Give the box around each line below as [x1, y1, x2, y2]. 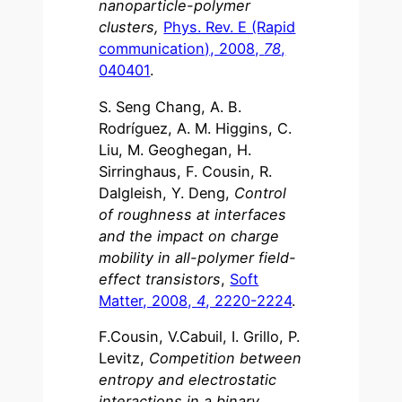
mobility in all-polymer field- [99, 248, 297, 267]
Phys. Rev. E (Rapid [163, 18, 296, 37]
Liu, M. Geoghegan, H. [99, 140, 252, 159]
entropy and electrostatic [99, 370, 277, 389]
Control [234, 183, 287, 202]
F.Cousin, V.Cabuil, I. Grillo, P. [99, 327, 301, 345]
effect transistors [99, 269, 222, 288]
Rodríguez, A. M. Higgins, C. [99, 118, 293, 137]
